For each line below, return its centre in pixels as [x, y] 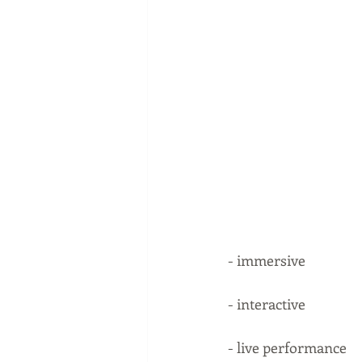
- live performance [287, 348]
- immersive [267, 261]
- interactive [268, 304]
